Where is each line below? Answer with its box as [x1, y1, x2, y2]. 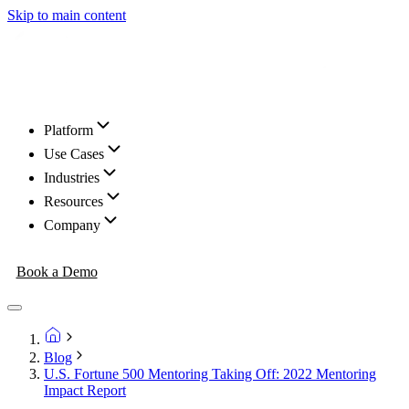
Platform [44, 122, 93, 138]
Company [44, 217, 100, 233]
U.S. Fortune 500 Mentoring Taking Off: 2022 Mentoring [44, 366, 376, 382]
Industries [44, 170, 100, 185]
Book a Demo [16, 263, 98, 279]
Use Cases [44, 146, 104, 162]
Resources [44, 194, 103, 209]
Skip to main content [7, 7, 126, 23]
